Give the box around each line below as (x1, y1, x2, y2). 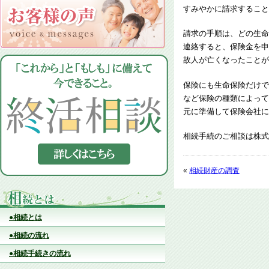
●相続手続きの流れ (9, 249, 71, 258)
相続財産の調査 (189, 166, 240, 175)
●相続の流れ (9, 231, 49, 240)
